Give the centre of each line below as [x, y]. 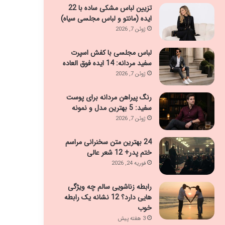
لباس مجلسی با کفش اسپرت [111, 53]
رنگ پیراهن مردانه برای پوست [109, 97]
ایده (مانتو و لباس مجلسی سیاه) [106, 19]
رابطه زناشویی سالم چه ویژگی [109, 187]
